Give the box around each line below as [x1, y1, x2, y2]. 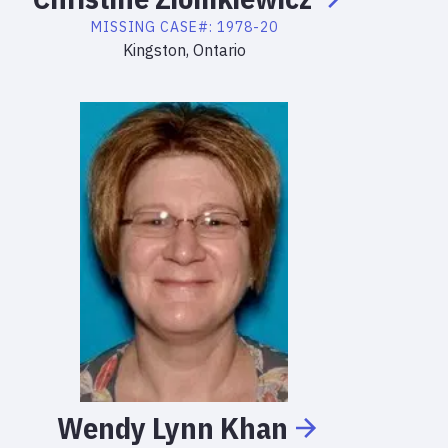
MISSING [90, 18, 156, 36]
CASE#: [159, 18, 217, 36]
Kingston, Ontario [122, 40, 246, 60]
